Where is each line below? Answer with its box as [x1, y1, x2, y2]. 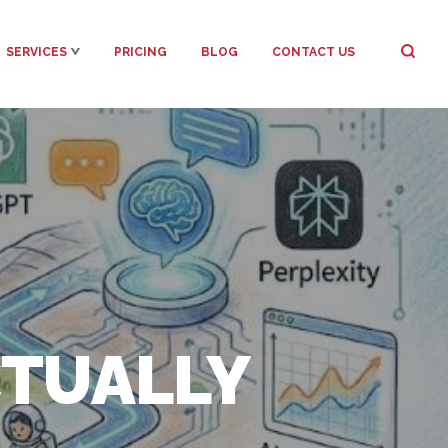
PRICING [114, 45, 167, 59]
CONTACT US [272, 45, 355, 59]
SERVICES [6, 45, 67, 59]
